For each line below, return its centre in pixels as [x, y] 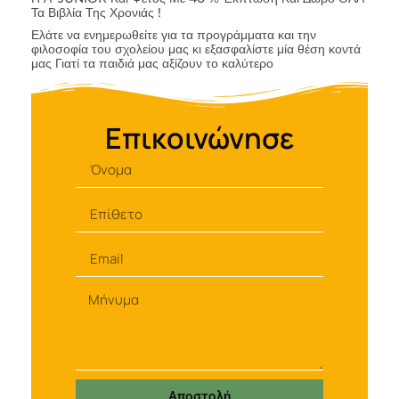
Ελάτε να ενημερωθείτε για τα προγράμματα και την [174, 34]
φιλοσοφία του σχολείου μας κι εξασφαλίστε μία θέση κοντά [196, 49]
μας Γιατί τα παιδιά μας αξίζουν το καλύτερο [152, 63]
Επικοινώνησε [199, 138]
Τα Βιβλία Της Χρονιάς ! [96, 12]
